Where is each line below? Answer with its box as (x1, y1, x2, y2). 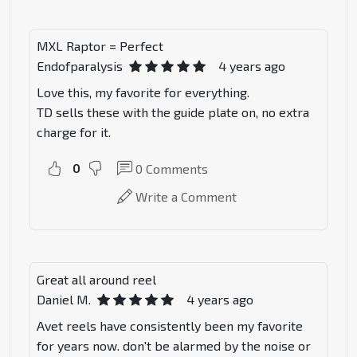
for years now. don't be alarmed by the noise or (37, 338, 311, 354)
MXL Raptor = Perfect (37, 38, 163, 54)
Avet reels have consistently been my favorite (37, 318, 303, 334)
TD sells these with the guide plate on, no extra (37, 104, 309, 120)
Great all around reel (37, 272, 156, 288)
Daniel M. (37, 292, 91, 308)
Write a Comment (135, 189, 237, 205)
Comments (146, 161, 208, 177)
